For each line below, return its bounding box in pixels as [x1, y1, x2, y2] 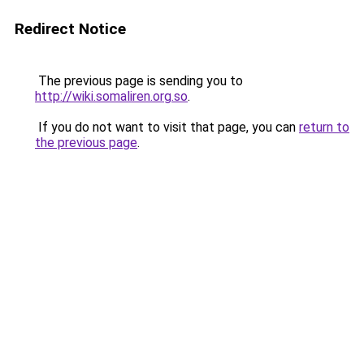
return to [299, 119, 349, 135]
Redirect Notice [15, 19, 126, 38]
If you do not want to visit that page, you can [35, 119, 299, 135]
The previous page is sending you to [35, 73, 243, 89]
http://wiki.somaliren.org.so [35, 89, 188, 104]
